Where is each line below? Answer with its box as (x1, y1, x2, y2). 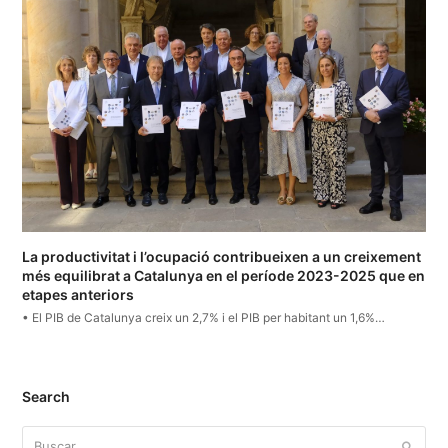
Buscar (22, 427, 65, 444)
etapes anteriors (22, 285, 135, 303)
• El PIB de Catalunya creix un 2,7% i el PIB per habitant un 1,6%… (22, 309, 386, 325)
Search (22, 387, 71, 405)
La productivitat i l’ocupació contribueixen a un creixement (22, 247, 422, 265)
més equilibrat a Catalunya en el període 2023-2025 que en (22, 266, 426, 284)
